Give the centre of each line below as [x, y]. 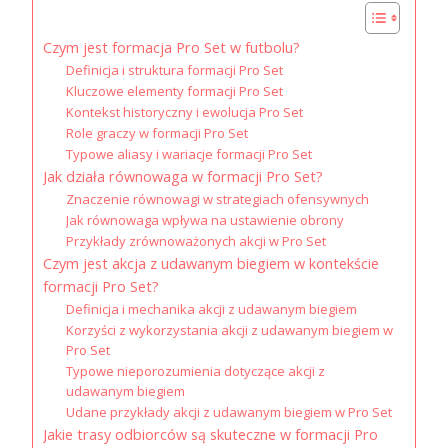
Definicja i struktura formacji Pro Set [174, 70]
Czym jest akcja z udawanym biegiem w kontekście [211, 263]
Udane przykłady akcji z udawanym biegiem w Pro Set [228, 412]
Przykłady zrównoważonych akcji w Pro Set [195, 241]
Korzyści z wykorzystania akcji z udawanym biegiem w [229, 330]
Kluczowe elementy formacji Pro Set [174, 91]
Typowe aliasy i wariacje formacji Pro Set [188, 154]
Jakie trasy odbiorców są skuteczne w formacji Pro [210, 434]
